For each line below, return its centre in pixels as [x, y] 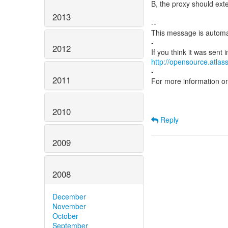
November [69, 206]
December [69, 197]
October [65, 216]
